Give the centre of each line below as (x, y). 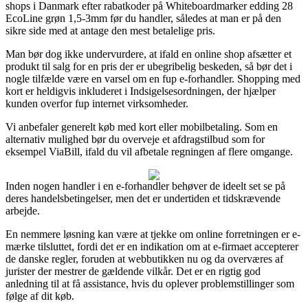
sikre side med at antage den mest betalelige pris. (110, 30)
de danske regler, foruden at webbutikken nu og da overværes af (144, 258)
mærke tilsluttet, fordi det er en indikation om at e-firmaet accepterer (152, 246)
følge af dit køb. (40, 296)
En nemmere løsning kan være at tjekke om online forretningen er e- (153, 234)
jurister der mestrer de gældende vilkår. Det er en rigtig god (133, 271)
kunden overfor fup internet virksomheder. (97, 103)
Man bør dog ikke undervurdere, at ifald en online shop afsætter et (148, 54)
